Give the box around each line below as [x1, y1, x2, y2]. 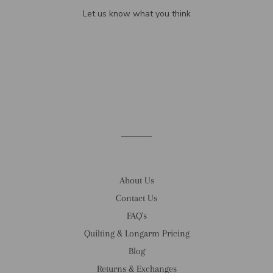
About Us [119, 175, 154, 186]
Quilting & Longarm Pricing [83, 228, 190, 239]
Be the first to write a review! [74, 40, 199, 51]
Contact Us [116, 193, 157, 204]
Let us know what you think [82, 8, 191, 19]
